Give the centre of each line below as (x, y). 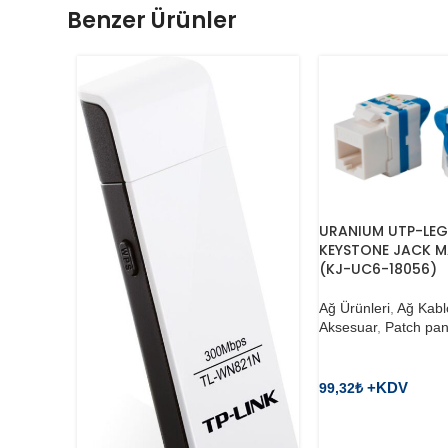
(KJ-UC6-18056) (378, 269)
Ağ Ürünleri (355, 308)
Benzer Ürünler (152, 20)
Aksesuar (348, 327)
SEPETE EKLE (377, 419)
